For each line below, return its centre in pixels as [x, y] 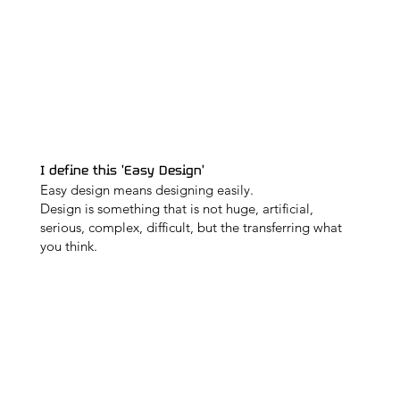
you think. [68, 246]
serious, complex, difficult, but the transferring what [191, 228]
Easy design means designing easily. [146, 190]
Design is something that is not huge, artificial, [176, 209]
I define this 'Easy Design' [122, 171]
